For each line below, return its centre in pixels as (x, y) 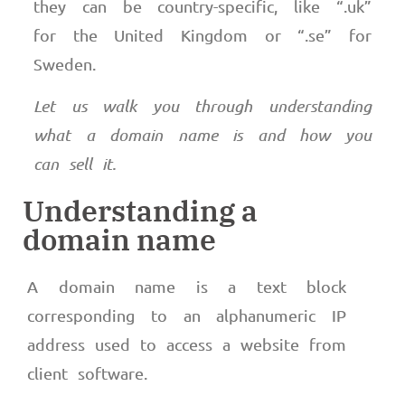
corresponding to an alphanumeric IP (187, 315)
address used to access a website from (187, 344)
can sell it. (75, 164)
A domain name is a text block (187, 286)
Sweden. (65, 64)
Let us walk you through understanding (202, 106)
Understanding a (140, 210)
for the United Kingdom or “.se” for (202, 35)
